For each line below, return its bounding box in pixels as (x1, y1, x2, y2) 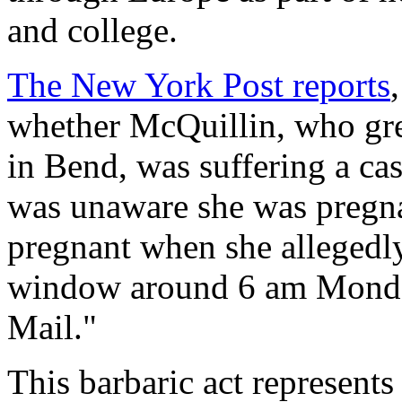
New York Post (71, 65, 284, 104)
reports (284, 65, 390, 104)
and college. (7, 10, 178, 49)
